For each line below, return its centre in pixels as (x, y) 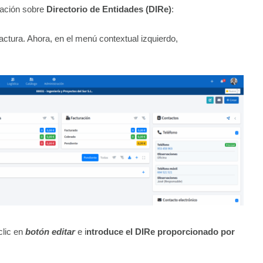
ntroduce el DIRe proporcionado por (161, 232)
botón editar (50, 232)
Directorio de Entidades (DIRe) (109, 9)
